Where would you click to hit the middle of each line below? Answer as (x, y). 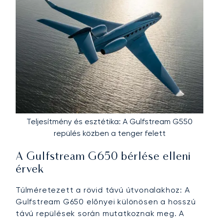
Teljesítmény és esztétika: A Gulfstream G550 (109, 122)
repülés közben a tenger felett (109, 133)
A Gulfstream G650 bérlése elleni (103, 157)
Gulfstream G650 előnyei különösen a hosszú (106, 202)
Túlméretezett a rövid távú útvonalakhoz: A (103, 190)
